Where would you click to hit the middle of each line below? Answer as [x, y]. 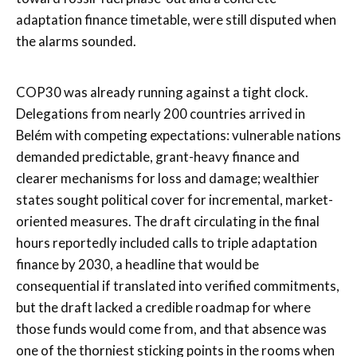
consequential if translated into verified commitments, [178, 285]
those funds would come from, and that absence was [171, 328]
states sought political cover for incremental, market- [175, 199]
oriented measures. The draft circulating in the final [168, 221]
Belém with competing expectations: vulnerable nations [178, 135]
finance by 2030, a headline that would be [137, 264]
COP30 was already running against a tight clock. [162, 92]
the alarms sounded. [76, 41]
